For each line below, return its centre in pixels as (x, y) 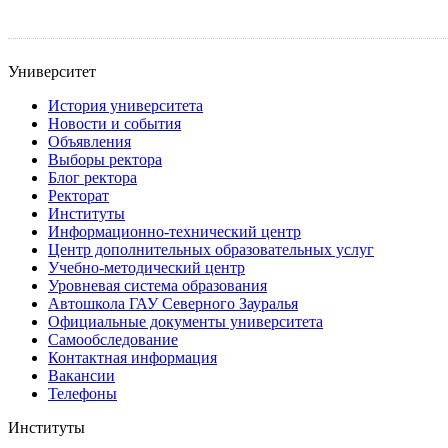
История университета (125, 105)
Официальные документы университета (185, 321)
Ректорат (78, 195)
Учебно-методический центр (146, 267)
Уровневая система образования (157, 285)
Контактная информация (132, 357)
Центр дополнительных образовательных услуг (211, 249)
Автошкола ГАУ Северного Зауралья (173, 303)
